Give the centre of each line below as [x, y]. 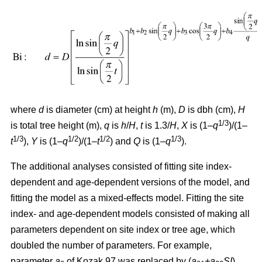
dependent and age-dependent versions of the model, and [130, 182]
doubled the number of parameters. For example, [111, 245]
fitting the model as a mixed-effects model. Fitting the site [127, 198]
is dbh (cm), [212, 109]
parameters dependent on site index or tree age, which [123, 229]
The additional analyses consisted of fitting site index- [121, 166]
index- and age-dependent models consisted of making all [130, 213]
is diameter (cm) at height [98, 109]
